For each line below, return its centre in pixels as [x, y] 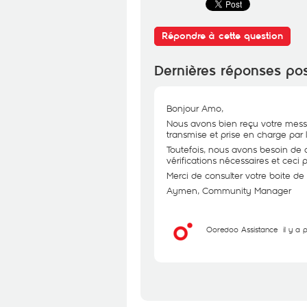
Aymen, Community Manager [229, 191]
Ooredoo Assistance [242, 229]
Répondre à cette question [222, 36]
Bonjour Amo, [195, 108]
